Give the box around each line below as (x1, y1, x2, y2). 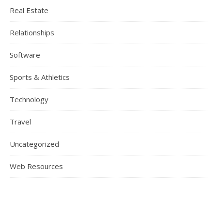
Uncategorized (10, 139, 59, 149)
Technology (10, 94, 48, 104)
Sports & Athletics (10, 72, 70, 82)
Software (10, 50, 40, 60)
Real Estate (10, 5, 48, 15)
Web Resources (10, 161, 63, 171)
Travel (10, 117, 31, 126)
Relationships (10, 28, 54, 37)
